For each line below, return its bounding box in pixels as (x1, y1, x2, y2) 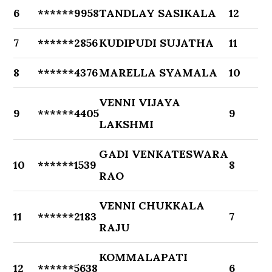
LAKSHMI (99, 117, 154, 131)
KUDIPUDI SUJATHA (99, 36, 214, 50)
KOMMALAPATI (99, 250, 188, 264)
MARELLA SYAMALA (99, 66, 218, 80)
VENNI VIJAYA (99, 95, 181, 109)
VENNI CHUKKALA (99, 199, 205, 212)
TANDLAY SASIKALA (99, 6, 217, 20)
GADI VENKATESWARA (99, 147, 229, 161)
